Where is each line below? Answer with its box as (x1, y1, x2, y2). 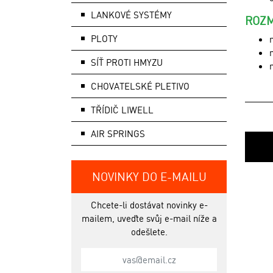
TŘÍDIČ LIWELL (91, 104, 154, 116)
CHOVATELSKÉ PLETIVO (91, 80, 190, 92)
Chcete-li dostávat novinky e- (90, 199, 208, 211)
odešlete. (130, 225, 168, 238)
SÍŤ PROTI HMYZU (91, 56, 163, 68)
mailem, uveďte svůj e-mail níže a (81, 212, 217, 224)
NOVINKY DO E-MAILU (91, 169, 207, 184)
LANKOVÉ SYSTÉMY (91, 9, 172, 21)
